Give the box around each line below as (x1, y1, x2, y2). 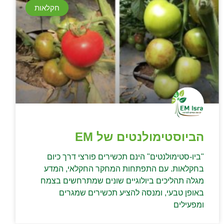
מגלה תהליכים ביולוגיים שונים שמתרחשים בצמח (40, 176, 204, 185)
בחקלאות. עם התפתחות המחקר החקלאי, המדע (44, 164, 204, 173)
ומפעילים (173, 200, 204, 209)
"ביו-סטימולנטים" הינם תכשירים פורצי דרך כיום (47, 152, 204, 161)
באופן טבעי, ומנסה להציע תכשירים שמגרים (59, 188, 204, 197)
